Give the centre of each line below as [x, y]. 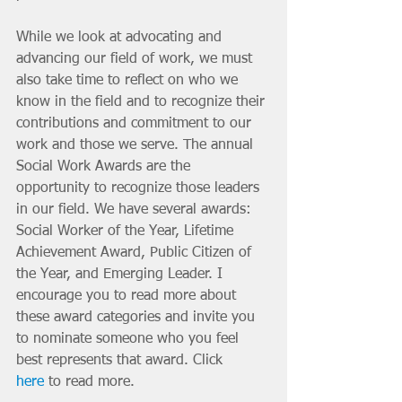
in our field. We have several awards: [136, 210]
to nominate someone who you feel [130, 339]
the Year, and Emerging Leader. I [122, 274]
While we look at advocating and [121, 37]
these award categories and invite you [138, 317]
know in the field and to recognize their [143, 102]
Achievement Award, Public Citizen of [136, 253]
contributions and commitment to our [136, 123]
